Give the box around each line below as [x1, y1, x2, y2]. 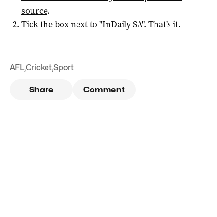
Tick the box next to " [21, 18, 102, 31]
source [21, 5, 47, 17]
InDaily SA [102, 18, 142, 31]
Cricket [26, 63, 52, 73]
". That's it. [142, 18, 181, 31]
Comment [83, 85, 125, 94]
